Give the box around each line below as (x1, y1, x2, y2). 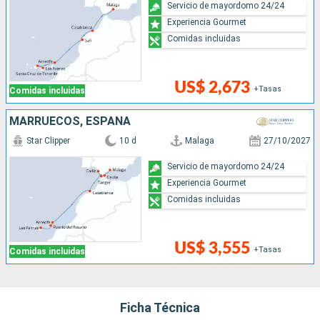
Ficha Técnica (120, 300, 200, 316)
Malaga (185, 136, 215, 146)
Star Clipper (26, 136, 70, 146)
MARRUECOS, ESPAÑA (9, 114, 131, 129)
